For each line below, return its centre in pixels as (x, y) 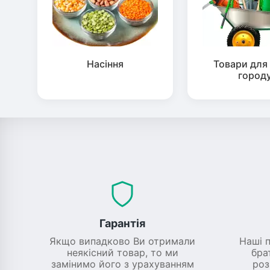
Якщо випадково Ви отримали (123, 241)
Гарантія (123, 223)
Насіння (105, 64)
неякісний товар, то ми (122, 252)
